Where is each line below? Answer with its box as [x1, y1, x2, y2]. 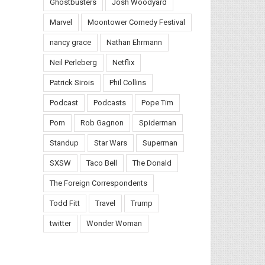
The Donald [132, 159, 172, 167]
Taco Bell [86, 159, 117, 167]
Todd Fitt [50, 199, 80, 208]
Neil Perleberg [50, 58, 97, 67]
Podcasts [93, 98, 126, 107]
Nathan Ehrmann [106, 38, 162, 47]
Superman [143, 138, 177, 147]
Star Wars [94, 138, 127, 147]
